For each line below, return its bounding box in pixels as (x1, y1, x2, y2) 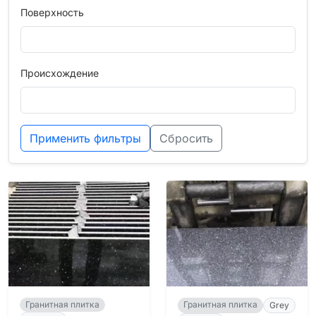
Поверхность (20, 6, 84, 18)
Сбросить (159, 131, 213, 145)
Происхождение (20, 67, 99, 79)
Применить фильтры (30, 131, 141, 145)
